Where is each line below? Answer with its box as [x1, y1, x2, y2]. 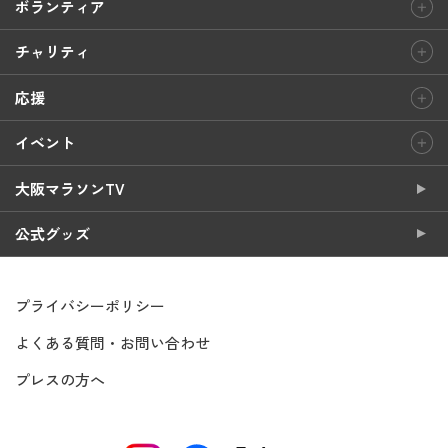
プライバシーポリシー [15, 294, 165, 316]
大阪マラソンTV [15, 177, 125, 199]
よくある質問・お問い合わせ [15, 331, 210, 353]
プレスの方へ [15, 368, 105, 390]
